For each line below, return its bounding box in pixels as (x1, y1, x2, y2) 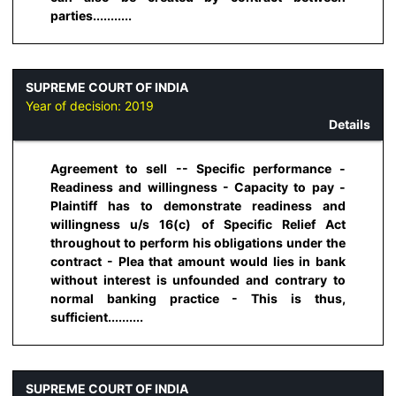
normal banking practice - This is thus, (50, 291, 346, 307)
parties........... (50, 8, 132, 24)
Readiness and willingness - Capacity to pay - (50, 179, 346, 195)
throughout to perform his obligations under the (50, 235, 346, 251)
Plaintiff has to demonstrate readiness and (50, 198, 346, 214)
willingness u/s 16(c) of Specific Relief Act (50, 217, 346, 232)
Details (329, 116, 370, 132)
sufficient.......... (50, 309, 143, 325)
